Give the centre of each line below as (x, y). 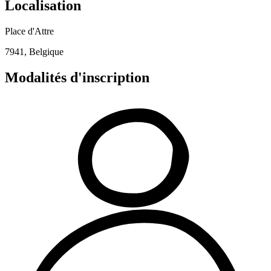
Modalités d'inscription (77, 78)
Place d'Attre (29, 31)
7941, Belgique (34, 52)
